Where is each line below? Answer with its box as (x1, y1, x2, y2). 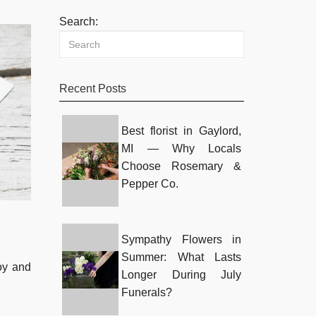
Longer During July (121, 269, 241, 281)
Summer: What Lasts (121, 251, 241, 264)
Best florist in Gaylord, (121, 125, 241, 138)
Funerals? (121, 286, 173, 299)
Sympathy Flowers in (121, 233, 241, 246)
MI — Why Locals (121, 142, 241, 155)
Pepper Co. (121, 178, 179, 190)
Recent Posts (59, 83, 126, 95)
